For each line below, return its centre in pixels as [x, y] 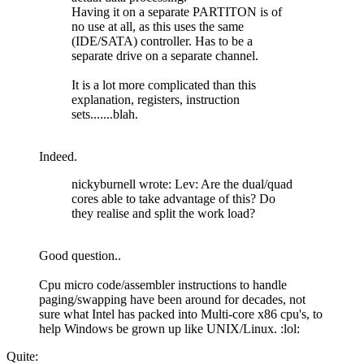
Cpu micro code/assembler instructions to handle [163, 284]
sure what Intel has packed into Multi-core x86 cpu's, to [181, 314]
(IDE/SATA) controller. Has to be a [162, 41]
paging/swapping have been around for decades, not [172, 299]
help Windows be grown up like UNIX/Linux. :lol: [169, 328]
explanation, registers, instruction [156, 99]
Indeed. [58, 156]
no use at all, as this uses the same [158, 26]
